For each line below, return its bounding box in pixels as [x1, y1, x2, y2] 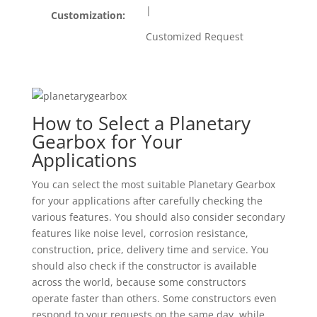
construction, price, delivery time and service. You [31, 243, 269, 256]
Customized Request [145, 30, 243, 43]
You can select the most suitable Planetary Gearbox [31, 178, 275, 191]
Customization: [51, 8, 126, 22]
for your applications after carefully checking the [31, 194, 263, 207]
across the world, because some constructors [31, 275, 246, 289]
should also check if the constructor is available [31, 259, 257, 272]
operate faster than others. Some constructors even [31, 292, 277, 305]
